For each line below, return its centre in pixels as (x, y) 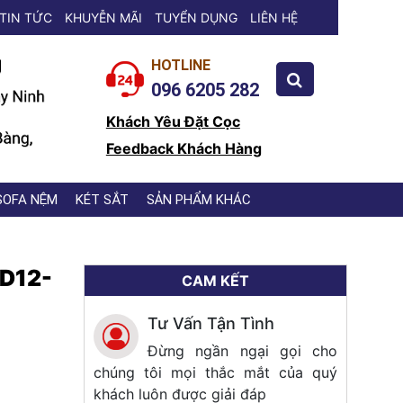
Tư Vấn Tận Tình (211, 323)
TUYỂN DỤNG (196, 18)
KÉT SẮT (102, 199)
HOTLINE (180, 66)
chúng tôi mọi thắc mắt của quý (215, 372)
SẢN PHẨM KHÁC (199, 199)
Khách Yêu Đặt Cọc (173, 122)
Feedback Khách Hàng (184, 149)
